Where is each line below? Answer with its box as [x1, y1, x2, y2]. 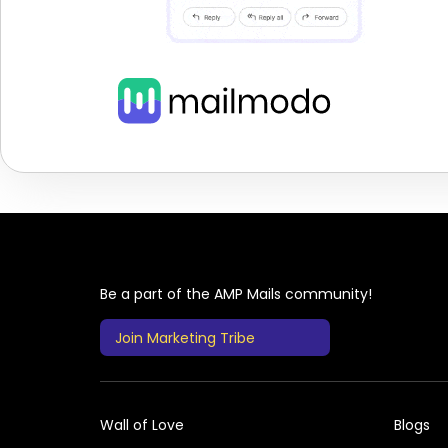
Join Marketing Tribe [115, 328, 255, 349]
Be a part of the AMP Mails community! [100, 284, 372, 305]
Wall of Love [100, 415, 184, 436]
